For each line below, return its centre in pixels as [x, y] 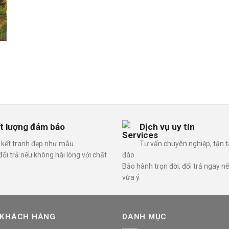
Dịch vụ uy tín [167, 127]
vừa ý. [131, 178]
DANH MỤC [145, 217]
